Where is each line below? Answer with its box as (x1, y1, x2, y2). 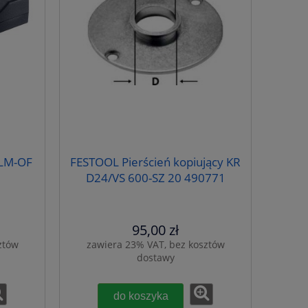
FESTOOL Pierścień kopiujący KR (70, 154, 241, 170)
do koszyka (113, 289, 168, 302)
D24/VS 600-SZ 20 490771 (85, 170, 225, 186)
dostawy (136, 251, 175, 265)
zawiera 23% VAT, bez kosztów (86, 238, 225, 252)
